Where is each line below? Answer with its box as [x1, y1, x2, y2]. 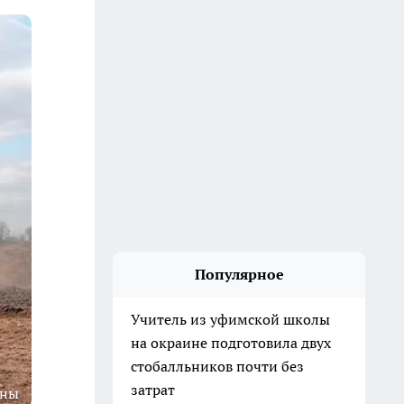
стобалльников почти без [131, 357, 304, 375]
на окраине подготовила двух [131, 334, 331, 352]
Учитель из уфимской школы [131, 310, 330, 328]
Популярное [194, 265, 284, 283]
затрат [131, 381, 175, 399]
